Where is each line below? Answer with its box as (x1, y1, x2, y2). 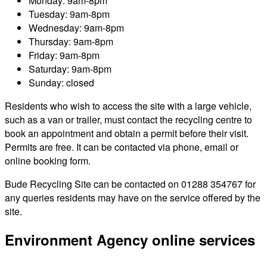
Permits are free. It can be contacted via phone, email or (5, 139, 238, 154)
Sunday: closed (29, 75, 94, 89)
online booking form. (5, 153, 91, 167)
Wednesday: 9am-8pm (29, 20, 124, 35)
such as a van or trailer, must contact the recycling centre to (5, 112, 252, 126)
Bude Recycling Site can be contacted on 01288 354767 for (5, 176, 256, 191)
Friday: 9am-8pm (29, 48, 100, 62)
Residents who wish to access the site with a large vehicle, (5, 98, 252, 113)
